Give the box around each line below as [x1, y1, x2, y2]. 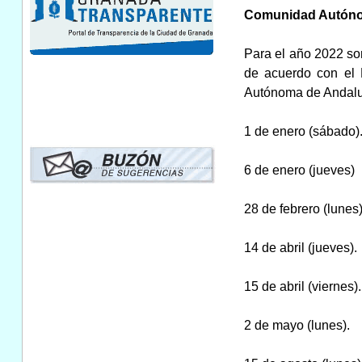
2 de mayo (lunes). [243, 318, 350, 332]
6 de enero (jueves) [243, 162, 355, 177]
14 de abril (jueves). [243, 240, 357, 255]
